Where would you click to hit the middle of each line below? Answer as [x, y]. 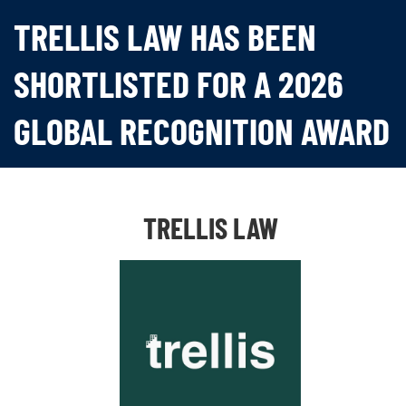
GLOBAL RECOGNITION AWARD [202, 131]
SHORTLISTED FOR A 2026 [179, 84]
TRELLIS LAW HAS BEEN [165, 37]
